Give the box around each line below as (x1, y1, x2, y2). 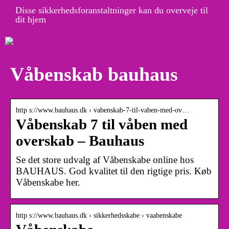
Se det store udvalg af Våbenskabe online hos (16, 154, 194, 165)
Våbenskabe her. (16, 176, 80, 188)
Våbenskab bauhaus (10, 63, 178, 85)
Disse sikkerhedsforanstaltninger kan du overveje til (15, 5, 208, 15)
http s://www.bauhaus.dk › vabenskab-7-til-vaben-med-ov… (16, 106, 189, 114)
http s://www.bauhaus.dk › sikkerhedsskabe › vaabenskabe (16, 211, 182, 219)
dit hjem (15, 14, 46, 25)
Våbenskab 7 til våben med (16, 116, 188, 132)
